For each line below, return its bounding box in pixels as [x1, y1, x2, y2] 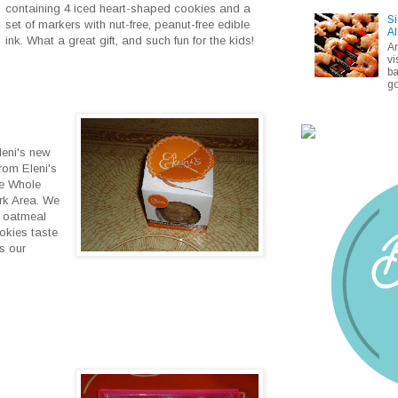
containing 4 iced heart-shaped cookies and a [5, 2, 251, 16]
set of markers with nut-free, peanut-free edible [5, 18, 251, 32]
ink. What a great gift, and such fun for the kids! [5, 34, 255, 48]
